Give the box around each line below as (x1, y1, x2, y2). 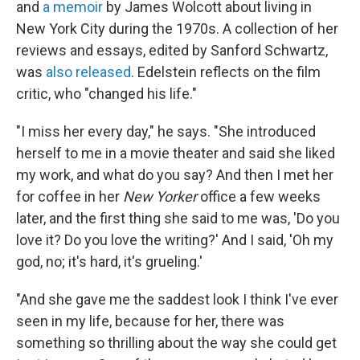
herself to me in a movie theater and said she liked (16, 145, 335, 162)
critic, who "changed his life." (16, 85, 197, 103)
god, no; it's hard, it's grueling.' (16, 253, 202, 271)
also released (46, 63, 131, 81)
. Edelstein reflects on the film (131, 63, 321, 81)
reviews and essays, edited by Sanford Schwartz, (16, 42, 328, 59)
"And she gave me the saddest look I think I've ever (16, 291, 338, 309)
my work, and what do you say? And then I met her (16, 166, 333, 184)
